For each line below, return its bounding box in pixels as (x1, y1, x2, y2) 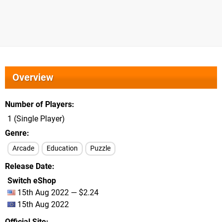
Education (47, 144, 78, 153)
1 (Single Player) (7, 114, 65, 123)
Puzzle (90, 144, 111, 153)
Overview (12, 71, 54, 83)
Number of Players (5, 100, 72, 109)
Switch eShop (7, 176, 56, 185)
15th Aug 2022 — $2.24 (15, 188, 99, 197)
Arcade (12, 144, 34, 153)
